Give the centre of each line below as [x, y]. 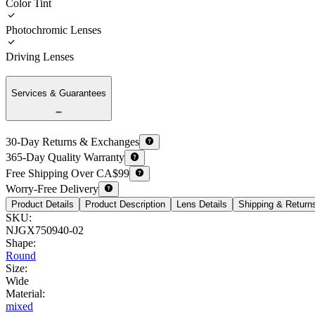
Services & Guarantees [59, 93]
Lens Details [202, 205]
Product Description [125, 205]
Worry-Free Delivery [52, 189]
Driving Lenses [40, 56]
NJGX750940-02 [45, 231]
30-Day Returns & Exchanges [72, 142]
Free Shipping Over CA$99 [67, 173]
